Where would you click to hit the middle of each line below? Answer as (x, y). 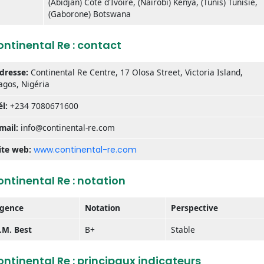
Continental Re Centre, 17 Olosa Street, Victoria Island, (137, 72)
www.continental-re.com (85, 149)
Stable (183, 229)
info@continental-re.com (67, 127)
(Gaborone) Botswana (90, 14)
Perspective (194, 207)
